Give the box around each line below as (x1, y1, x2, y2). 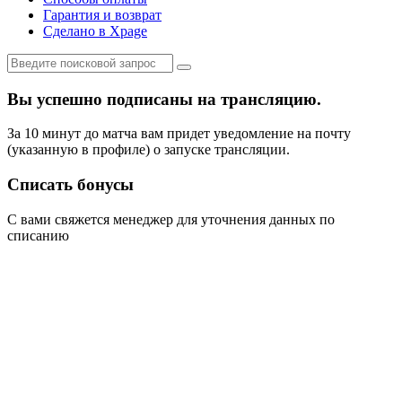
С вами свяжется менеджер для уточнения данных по (7, 211, 335, 227)
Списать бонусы (7, 174, 134, 194)
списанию (7, 227, 69, 243)
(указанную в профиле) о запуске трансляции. (7, 142, 290, 158)
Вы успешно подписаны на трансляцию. (7, 89, 321, 109)
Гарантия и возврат (43, 6, 162, 22)
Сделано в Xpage (43, 22, 147, 39)
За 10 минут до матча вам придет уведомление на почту (7, 126, 351, 142)
